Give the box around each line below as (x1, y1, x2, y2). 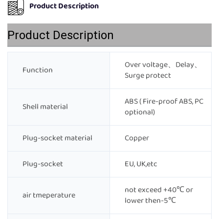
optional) (125, 106, 155, 119)
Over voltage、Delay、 (125, 59, 202, 71)
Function (22, 64, 53, 77)
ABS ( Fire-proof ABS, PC (125, 95, 203, 108)
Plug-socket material (22, 132, 92, 145)
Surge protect (125, 69, 171, 82)
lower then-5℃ (125, 195, 176, 207)
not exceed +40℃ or (125, 184, 193, 197)
